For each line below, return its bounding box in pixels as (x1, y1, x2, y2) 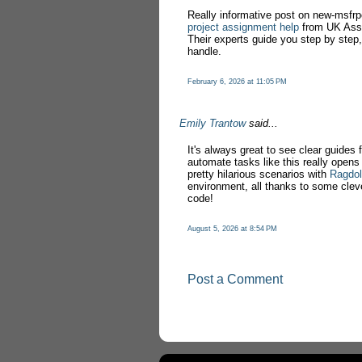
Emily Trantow (179, 117, 246, 129)
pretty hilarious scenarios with (187, 168, 330, 180)
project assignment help (187, 21, 299, 33)
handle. (187, 45, 221, 57)
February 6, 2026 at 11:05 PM (187, 78, 287, 86)
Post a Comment (187, 272, 283, 286)
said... (246, 117, 278, 129)
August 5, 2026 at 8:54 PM (187, 225, 277, 233)
